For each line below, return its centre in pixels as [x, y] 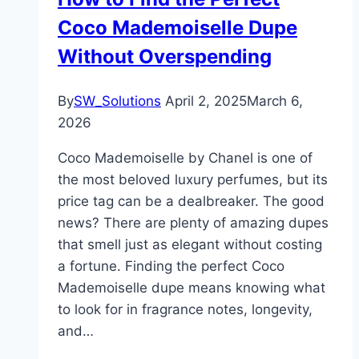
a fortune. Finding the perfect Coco [171, 266]
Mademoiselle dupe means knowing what [192, 288]
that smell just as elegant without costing [190, 245]
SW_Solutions [117, 101]
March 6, [275, 101]
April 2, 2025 [206, 101]
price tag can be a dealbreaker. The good [191, 202]
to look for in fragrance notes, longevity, [185, 310]
